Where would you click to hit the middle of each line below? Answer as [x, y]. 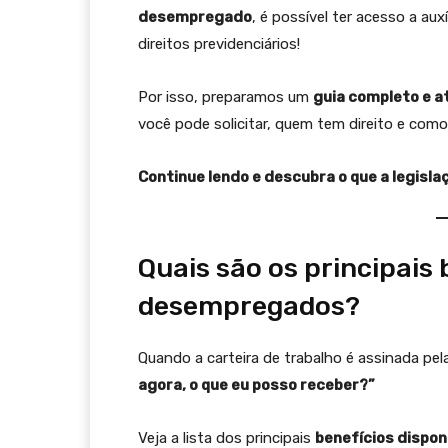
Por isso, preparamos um [225, 97]
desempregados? [249, 306]
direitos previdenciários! [219, 44]
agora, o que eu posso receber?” [256, 385]
